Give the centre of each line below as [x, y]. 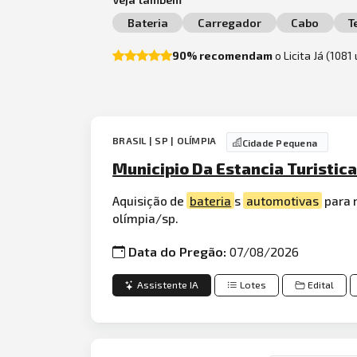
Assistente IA [168, 285]
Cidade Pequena [280, 142]
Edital [321, 285]
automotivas [283, 201]
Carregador [229, 23]
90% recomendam [223, 56]
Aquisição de [150, 201]
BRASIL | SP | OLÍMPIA [166, 141]
